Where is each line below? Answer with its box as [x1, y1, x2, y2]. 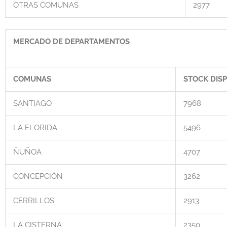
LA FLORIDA [13, 123, 57, 132]
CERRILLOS [13, 196, 54, 205]
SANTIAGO [13, 98, 52, 108]
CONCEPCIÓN [13, 171, 63, 181]
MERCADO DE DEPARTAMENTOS [13, 36, 130, 46]
